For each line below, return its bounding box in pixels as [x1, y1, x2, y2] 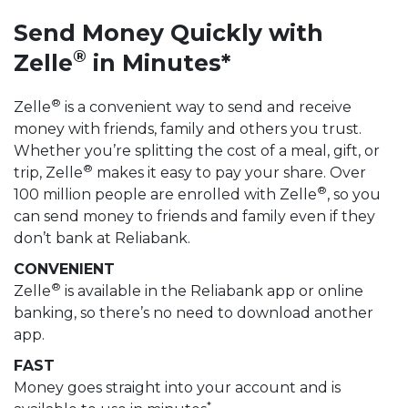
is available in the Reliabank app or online [61, 282, 363, 301]
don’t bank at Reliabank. [14, 229, 190, 248]
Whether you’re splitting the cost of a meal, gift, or [14, 142, 380, 160]
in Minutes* [87, 48, 230, 76]
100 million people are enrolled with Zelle [14, 186, 317, 204]
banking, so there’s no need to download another [14, 304, 373, 322]
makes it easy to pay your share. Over [93, 164, 366, 182]
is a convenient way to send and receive [61, 98, 352, 117]
